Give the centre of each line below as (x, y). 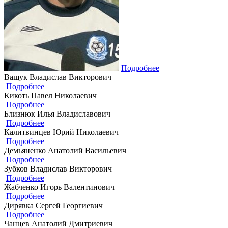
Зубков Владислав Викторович (58, 168)
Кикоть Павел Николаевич (50, 95)
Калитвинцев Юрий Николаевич (61, 132)
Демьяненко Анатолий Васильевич (65, 150)
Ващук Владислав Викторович (58, 77)
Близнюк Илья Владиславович (57, 113)
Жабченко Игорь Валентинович (59, 187)
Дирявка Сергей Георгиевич (53, 205)
